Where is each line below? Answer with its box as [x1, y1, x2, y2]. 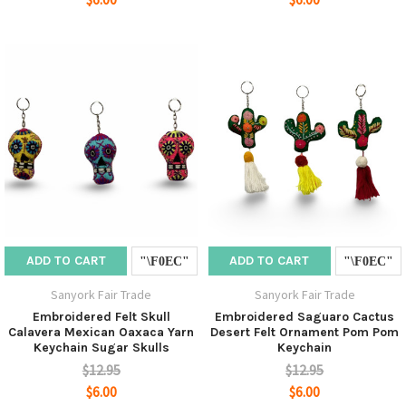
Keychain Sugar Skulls [33, 339, 169, 355]
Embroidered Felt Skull [32, 308, 170, 324]
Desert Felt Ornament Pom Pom [210, 324, 400, 340]
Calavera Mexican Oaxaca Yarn [8, 324, 195, 340]
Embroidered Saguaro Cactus [215, 308, 395, 324]
